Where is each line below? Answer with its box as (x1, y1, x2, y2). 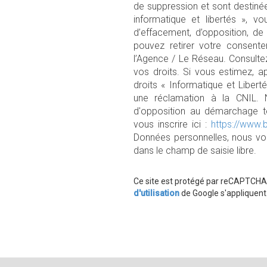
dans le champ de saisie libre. (133, 145, 256, 156)
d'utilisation (133, 188, 179, 198)
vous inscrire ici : (133, 119, 211, 130)
